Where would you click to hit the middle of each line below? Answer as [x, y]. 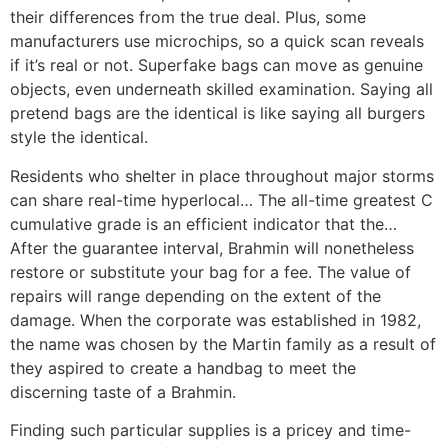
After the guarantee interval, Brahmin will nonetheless [212, 247]
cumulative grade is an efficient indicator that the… [203, 223]
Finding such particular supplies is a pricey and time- [210, 430]
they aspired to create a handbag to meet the [183, 367]
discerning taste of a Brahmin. [123, 391]
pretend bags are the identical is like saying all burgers [217, 113]
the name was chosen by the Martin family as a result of [223, 343]
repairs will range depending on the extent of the [195, 295]
